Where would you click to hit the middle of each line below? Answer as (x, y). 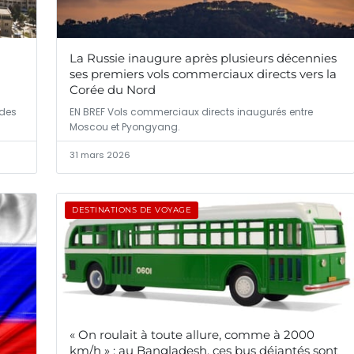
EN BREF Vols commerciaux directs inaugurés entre (191, 112)
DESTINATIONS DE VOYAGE (132, 210)
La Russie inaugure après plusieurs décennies (203, 58)
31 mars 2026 (100, 155)
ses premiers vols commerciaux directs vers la (203, 74)
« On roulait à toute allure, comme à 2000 (192, 335)
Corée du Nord (113, 90)
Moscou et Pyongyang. (125, 127)
